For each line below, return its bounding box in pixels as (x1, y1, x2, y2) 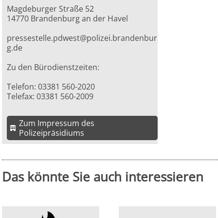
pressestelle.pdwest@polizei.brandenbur (7, 33, 158, 44)
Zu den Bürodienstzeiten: (7, 62, 100, 73)
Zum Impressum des (19, 118, 95, 129)
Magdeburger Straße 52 (7, 3, 94, 15)
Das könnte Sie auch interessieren (2, 168, 203, 186)
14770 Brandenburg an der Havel (7, 13, 128, 24)
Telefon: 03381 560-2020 (7, 81, 95, 92)
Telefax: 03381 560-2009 (7, 91, 94, 102)
